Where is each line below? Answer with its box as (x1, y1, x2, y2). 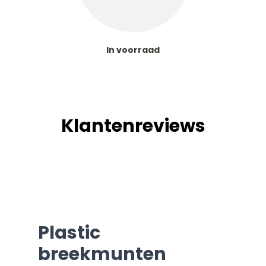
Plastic (38, 220, 100, 245)
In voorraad (106, 44, 160, 56)
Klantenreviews (61, 113, 205, 138)
